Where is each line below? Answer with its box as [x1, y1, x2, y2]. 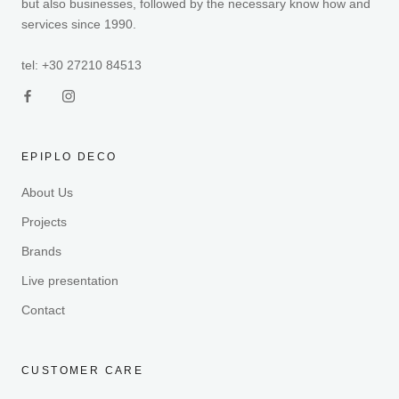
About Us [21, 184, 73, 199]
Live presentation [21, 273, 118, 288]
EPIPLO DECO [21, 150, 118, 163]
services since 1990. [21, 17, 136, 32]
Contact [21, 302, 65, 317]
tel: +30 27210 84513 [21, 57, 142, 72]
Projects [21, 214, 67, 229]
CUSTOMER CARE [21, 363, 144, 377]
